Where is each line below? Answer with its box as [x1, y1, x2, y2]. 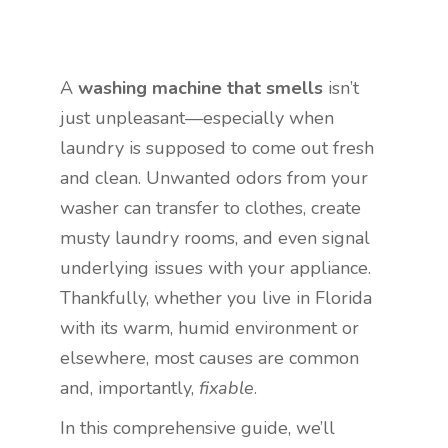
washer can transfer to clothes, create [60, 196, 361, 221]
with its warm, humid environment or [60, 316, 359, 341]
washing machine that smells [78, 76, 323, 101]
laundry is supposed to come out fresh [60, 136, 374, 161]
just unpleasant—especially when [60, 106, 334, 131]
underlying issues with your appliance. [60, 256, 371, 281]
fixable [199, 376, 254, 401]
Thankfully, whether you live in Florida [60, 286, 372, 311]
